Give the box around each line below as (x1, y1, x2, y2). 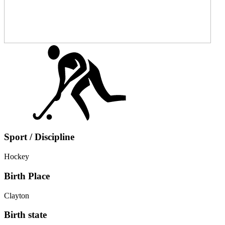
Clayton (4, 191, 29, 200)
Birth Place (4, 170, 50, 181)
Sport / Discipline (4, 132, 74, 143)
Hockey (4, 152, 29, 161)
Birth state (4, 209, 47, 220)
